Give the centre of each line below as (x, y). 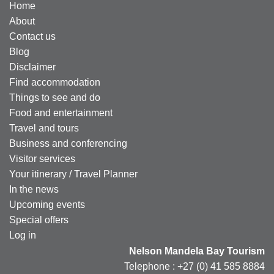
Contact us (32, 36)
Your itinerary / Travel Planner (73, 174)
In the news (34, 189)
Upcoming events (47, 204)
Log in (23, 235)
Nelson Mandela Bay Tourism (197, 251)
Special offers (39, 220)
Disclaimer (32, 67)
